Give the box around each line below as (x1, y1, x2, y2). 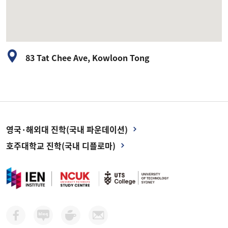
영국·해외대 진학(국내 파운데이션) (6, 123, 128, 136)
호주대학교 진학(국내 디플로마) (6, 139, 116, 152)
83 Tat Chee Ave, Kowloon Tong (25, 51, 150, 64)
